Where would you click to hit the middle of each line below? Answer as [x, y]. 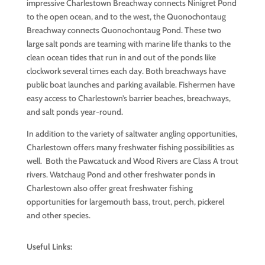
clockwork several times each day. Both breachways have [126, 71]
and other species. [59, 215]
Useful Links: [49, 247]
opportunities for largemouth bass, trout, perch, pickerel [125, 202]
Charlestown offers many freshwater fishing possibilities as [130, 147]
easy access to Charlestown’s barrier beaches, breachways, [128, 98]
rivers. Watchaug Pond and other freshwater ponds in [121, 174]
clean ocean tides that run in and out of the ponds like [121, 57]
